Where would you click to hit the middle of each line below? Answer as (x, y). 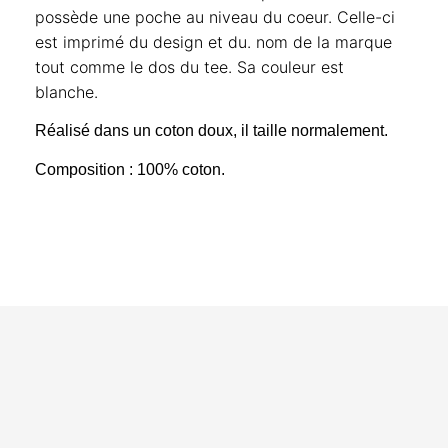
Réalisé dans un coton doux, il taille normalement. (211, 131)
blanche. (69, 91)
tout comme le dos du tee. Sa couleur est (189, 66)
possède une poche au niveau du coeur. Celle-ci (215, 16)
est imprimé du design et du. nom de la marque (213, 41)
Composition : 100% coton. (130, 169)
